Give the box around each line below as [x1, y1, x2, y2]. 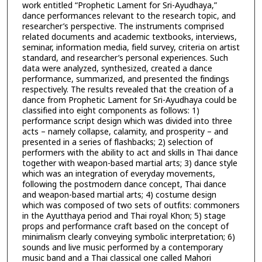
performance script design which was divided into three [22, 115, 232, 127]
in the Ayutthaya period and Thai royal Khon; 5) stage [22, 209, 226, 222]
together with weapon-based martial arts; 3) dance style [22, 157, 237, 170]
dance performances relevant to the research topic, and [22, 9, 236, 22]
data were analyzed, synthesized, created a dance [22, 62, 212, 75]
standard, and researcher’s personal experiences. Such [22, 51, 228, 64]
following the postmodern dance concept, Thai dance [22, 178, 226, 191]
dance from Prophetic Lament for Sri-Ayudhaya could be [22, 94, 237, 106]
